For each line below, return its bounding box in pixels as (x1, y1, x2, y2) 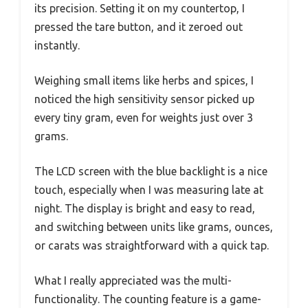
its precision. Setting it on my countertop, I (34, 2, 245, 15)
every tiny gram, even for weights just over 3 (34, 111, 253, 124)
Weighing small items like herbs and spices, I (34, 74, 254, 87)
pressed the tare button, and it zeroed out (34, 21, 243, 34)
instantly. (34, 39, 80, 52)
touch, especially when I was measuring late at (34, 184, 263, 197)
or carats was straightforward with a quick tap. (34, 239, 269, 252)
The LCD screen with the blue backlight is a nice (34, 165, 267, 178)
